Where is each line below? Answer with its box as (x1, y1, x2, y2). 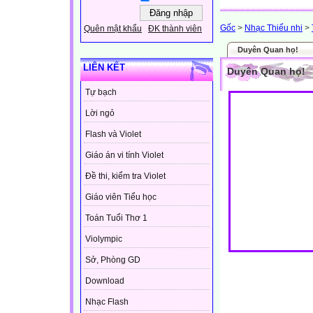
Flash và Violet (85, 129, 141, 140)
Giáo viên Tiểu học (85, 192, 156, 203)
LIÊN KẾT (83, 62, 125, 73)
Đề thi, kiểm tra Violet (85, 171, 166, 182)
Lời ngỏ (85, 108, 115, 119)
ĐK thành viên (148, 24, 202, 34)
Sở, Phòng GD (85, 255, 140, 265)
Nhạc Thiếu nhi (245, 23, 303, 33)
